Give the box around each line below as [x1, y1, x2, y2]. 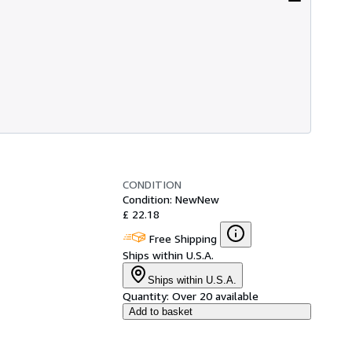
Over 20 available [172, 288, 258, 302]
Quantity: [123, 288, 169, 302]
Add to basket [129, 305, 192, 317]
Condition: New [123, 192, 197, 206]
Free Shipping [149, 231, 217, 245]
